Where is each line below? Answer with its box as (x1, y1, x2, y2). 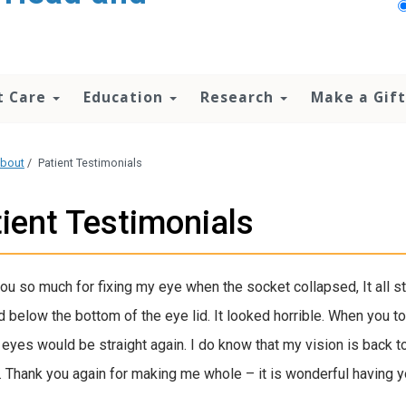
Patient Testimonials (38, 156, 142, 170)
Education (83, 87, 168, 107)
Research (200, 87, 278, 107)
